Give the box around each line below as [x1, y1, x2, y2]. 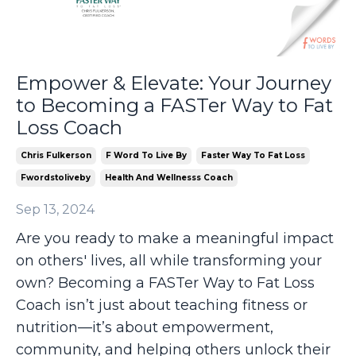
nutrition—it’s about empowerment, [16, 318, 273, 336]
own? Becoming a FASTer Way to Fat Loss [16, 273, 315, 292]
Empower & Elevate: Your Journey [16, 71, 331, 95]
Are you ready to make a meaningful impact [16, 229, 334, 247]
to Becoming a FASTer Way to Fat [16, 93, 333, 117]
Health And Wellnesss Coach [105, 172, 233, 183]
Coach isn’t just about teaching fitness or [16, 296, 308, 314]
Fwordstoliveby [21, 172, 91, 183]
